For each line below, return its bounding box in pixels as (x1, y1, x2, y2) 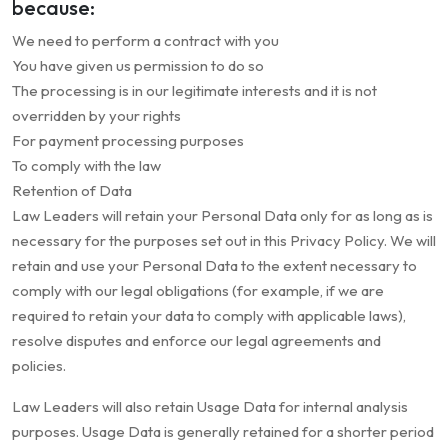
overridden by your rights (12, 106, 181, 126)
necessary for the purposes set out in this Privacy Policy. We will (12, 231, 436, 251)
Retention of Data (12, 181, 132, 201)
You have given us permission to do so (12, 56, 264, 76)
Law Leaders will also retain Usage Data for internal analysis (12, 397, 408, 417)
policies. (12, 356, 66, 376)
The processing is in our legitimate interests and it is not (12, 81, 377, 101)
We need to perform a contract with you (12, 31, 279, 51)
